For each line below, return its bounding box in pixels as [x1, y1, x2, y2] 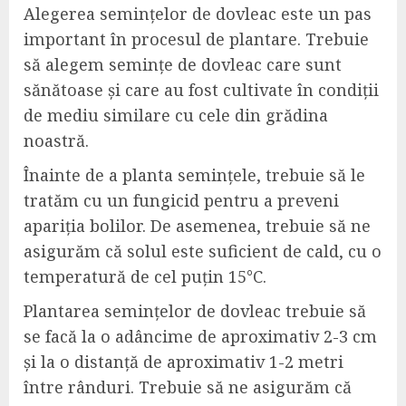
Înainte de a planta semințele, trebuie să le [24, 163, 365, 186]
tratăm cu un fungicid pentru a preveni [24, 188, 339, 211]
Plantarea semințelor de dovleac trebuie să [24, 299, 366, 322]
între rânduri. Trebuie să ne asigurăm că [24, 375, 352, 398]
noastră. [24, 129, 89, 151]
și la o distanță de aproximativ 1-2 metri [24, 350, 343, 372]
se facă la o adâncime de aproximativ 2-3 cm [24, 324, 377, 347]
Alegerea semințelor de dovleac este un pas [24, 2, 372, 24]
